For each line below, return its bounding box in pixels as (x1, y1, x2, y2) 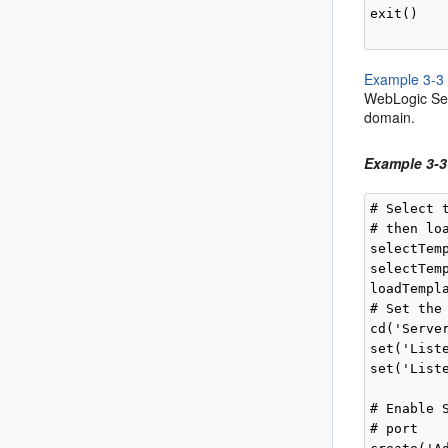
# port (370, 421, 419, 436)
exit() (370, 6, 419, 21)
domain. (364, 107, 416, 127)
